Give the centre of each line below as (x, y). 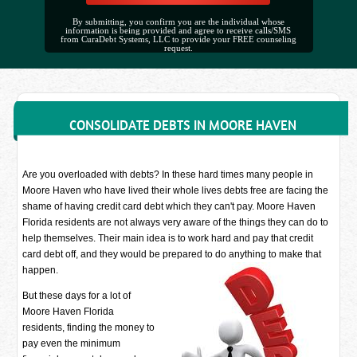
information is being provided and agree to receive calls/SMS (178, 31)
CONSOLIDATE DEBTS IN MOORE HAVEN (182, 125)
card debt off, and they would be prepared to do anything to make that (172, 254)
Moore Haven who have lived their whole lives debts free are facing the (176, 190)
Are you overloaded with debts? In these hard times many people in (168, 175)
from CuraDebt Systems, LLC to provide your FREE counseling (178, 39)
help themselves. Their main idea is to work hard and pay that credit (168, 238)
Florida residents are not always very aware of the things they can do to (176, 222)
